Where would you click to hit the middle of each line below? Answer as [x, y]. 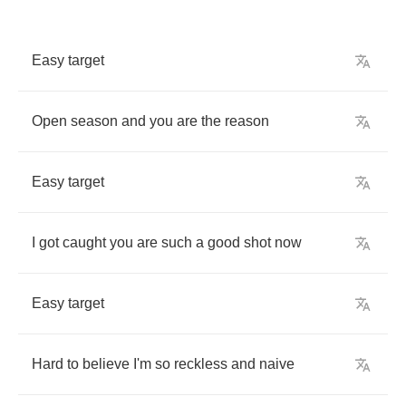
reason [247, 121]
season [94, 121]
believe [106, 364]
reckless [201, 364]
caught [84, 242]
